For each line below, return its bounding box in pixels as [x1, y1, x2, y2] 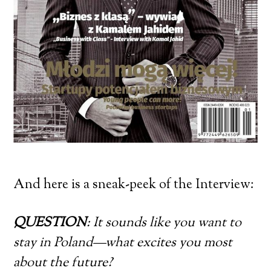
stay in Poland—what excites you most [13, 233, 233, 253]
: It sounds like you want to [87, 213, 242, 233]
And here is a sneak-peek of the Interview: [13, 175, 255, 195]
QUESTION [13, 213, 87, 233]
